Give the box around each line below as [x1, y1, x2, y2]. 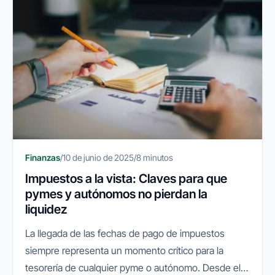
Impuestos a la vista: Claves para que [25, 171, 227, 186]
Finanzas [25, 152, 60, 163]
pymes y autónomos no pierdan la [25, 186, 207, 201]
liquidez [25, 201, 67, 217]
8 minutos [136, 152, 173, 163]
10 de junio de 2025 [63, 152, 134, 163]
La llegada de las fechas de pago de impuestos [25, 227, 225, 239]
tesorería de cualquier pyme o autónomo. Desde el [25, 261, 241, 274]
